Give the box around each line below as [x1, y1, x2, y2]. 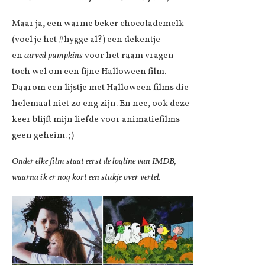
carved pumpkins [24, 49, 83, 62]
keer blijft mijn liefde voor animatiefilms [12, 113, 180, 126]
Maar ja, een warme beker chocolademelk [12, 17, 184, 30]
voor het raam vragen [83, 49, 174, 62]
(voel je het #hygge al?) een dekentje [12, 33, 160, 46]
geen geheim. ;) [12, 129, 74, 142]
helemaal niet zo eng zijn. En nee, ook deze [12, 97, 189, 110]
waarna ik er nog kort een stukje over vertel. [12, 171, 161, 184]
